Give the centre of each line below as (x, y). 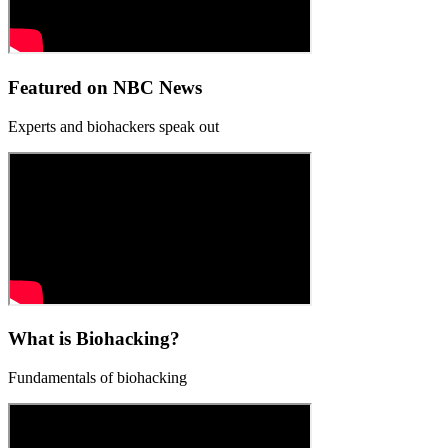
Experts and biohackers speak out (113, 126)
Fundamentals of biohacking (97, 377)
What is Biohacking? (94, 339)
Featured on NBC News (105, 87)
